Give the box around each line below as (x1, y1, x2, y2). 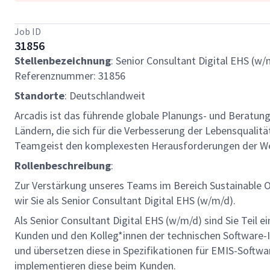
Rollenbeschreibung (14, 159, 111, 172)
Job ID (14, 25, 41, 37)
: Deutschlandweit (64, 89, 145, 102)
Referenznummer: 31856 (14, 69, 125, 83)
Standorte (14, 89, 64, 102)
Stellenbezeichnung (14, 54, 111, 67)
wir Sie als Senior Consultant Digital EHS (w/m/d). (14, 193, 236, 207)
